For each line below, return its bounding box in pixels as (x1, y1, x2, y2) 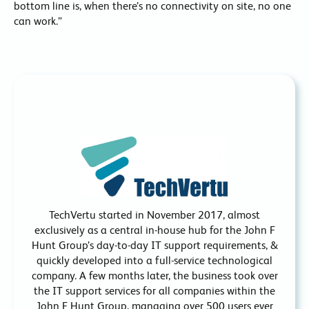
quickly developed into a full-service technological (37, 254, 272, 268)
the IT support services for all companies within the (34, 284, 275, 298)
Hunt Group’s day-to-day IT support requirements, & (31, 239, 278, 252)
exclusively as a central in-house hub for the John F (34, 223, 275, 237)
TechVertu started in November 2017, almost (49, 208, 260, 222)
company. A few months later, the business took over (31, 269, 278, 283)
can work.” (14, 14, 62, 28)
